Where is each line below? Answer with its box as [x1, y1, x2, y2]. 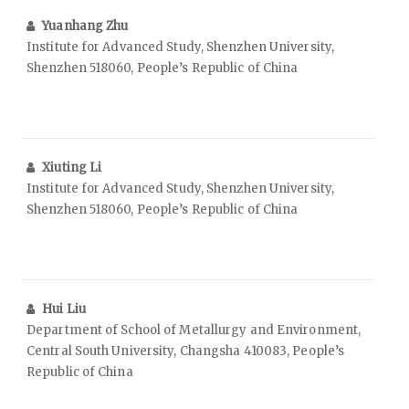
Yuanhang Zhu [42, 18, 129, 35]
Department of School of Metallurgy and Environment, [26, 322, 362, 339]
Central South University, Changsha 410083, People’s [26, 343, 345, 360]
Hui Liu [42, 301, 86, 318]
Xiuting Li [42, 160, 102, 176]
